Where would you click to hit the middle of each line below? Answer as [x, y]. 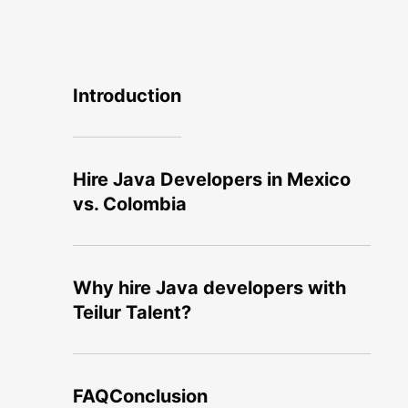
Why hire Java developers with [209, 288]
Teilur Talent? [134, 312]
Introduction [127, 96]
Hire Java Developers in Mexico [212, 179]
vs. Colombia [130, 204]
